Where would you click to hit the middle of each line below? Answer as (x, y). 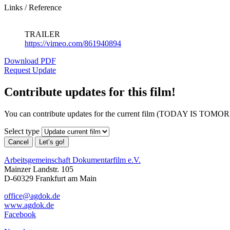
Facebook (20, 215)
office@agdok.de (32, 196)
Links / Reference (33, 8)
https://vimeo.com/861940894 (73, 44)
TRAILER (42, 34)
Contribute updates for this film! (90, 92)
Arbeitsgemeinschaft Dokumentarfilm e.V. (72, 160)
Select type (22, 131)
